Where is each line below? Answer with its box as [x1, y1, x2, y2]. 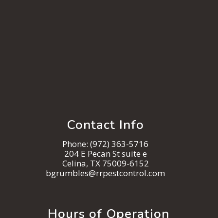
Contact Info [67, 116, 144, 134]
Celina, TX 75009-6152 [62, 158, 149, 169]
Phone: [62, 138, 90, 150]
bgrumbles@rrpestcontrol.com [46, 167, 165, 179]
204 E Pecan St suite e [64, 148, 147, 160]
